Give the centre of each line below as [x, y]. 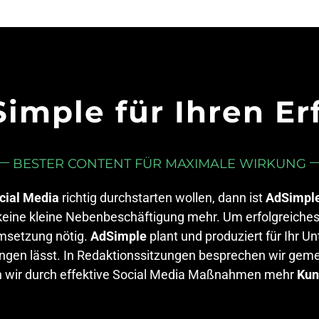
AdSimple [119, 236]
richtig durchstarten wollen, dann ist [162, 198]
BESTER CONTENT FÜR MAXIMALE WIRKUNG [159, 164]
